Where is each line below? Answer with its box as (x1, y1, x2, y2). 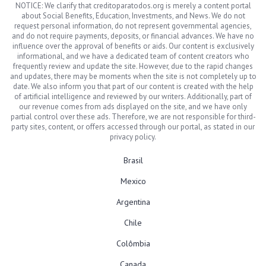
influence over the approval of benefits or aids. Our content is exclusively (12, 41, 254, 51)
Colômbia (116, 238, 150, 249)
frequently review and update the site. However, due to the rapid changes (13, 61, 253, 71)
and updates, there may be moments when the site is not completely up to (9, 71, 256, 81)
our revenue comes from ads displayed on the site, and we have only (19, 102, 247, 112)
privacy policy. (110, 132, 156, 142)
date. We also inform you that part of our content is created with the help (12, 81, 254, 91)
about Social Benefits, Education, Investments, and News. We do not (21, 11, 245, 21)
